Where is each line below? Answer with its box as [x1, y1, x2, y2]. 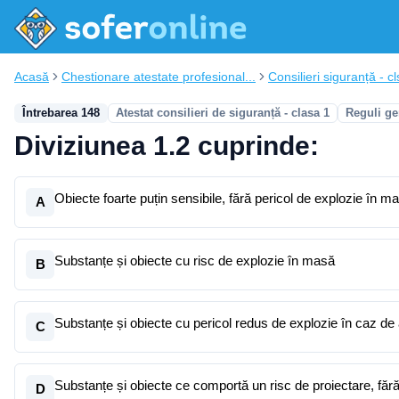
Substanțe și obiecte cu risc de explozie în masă [54, 253, 335, 268]
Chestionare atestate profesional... [61, 69, 256, 84]
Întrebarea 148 [22, 106, 100, 119]
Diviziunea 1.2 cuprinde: [14, 131, 319, 160]
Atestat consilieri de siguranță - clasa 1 [116, 106, 330, 119]
